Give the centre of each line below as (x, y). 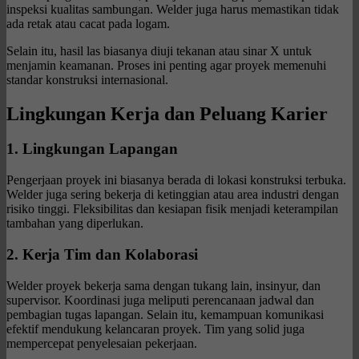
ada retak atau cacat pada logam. (88, 23)
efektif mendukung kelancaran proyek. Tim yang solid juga (155, 329)
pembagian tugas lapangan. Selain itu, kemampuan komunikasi (165, 314)
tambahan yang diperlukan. (75, 224)
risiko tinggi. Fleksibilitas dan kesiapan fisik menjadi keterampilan (172, 209)
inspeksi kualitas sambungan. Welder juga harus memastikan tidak (173, 9)
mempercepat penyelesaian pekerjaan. (102, 343)
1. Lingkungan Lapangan (92, 149)
